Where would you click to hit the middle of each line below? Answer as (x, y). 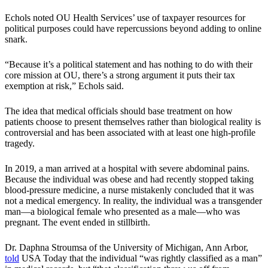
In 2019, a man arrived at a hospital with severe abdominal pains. (127, 169)
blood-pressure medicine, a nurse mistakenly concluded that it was (129, 190)
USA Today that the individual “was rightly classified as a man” (141, 258)
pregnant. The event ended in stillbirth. (77, 223)
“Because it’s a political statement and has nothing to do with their (129, 65)
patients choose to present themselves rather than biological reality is (133, 122)
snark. (16, 39)
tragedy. (20, 144)
